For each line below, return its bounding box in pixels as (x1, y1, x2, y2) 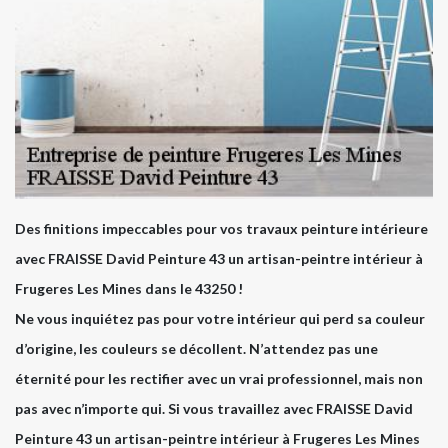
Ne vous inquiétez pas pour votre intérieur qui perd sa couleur (15, 309, 425, 327)
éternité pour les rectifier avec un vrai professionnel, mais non (15, 369, 423, 387)
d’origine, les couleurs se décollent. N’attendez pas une (15, 339, 378, 357)
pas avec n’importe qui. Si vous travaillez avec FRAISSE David (15, 399, 413, 417)
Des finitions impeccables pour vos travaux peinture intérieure (15, 219, 428, 237)
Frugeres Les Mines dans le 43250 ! (15, 279, 243, 297)
